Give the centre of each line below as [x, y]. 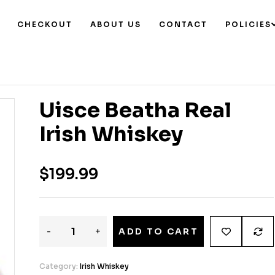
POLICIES [249, 24]
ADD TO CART [158, 232]
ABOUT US [116, 24]
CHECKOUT [45, 24]
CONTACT [184, 24]
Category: [60, 266]
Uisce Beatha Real [135, 110]
